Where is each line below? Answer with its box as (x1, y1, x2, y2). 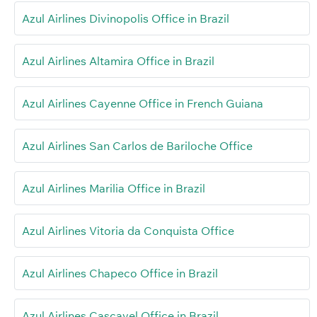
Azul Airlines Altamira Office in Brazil (22, 53, 214, 68)
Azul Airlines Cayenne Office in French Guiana (22, 96, 263, 110)
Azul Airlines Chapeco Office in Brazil (22, 265, 218, 280)
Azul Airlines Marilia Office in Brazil (22, 180, 205, 195)
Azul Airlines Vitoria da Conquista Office (22, 223, 234, 238)
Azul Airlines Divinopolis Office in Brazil (22, 11, 229, 25)
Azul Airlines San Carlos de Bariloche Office (22, 138, 253, 153)
